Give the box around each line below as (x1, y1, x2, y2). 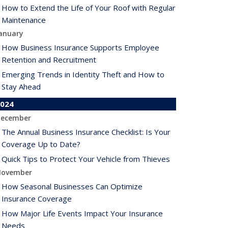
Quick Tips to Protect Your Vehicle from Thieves (2, 154, 170, 164)
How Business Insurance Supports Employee (2, 42, 159, 52)
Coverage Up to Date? (2, 139, 80, 149)
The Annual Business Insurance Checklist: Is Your (2, 127, 170, 137)
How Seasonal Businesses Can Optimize (2, 181, 142, 191)
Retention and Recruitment (2, 54, 96, 65)
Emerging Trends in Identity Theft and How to (2, 69, 164, 79)
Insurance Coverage (2, 193, 72, 204)
